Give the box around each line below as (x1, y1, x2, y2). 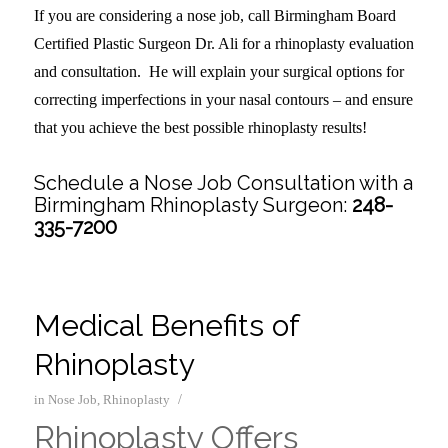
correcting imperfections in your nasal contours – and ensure (33, 91, 413, 109)
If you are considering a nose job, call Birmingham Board (33, 7, 396, 25)
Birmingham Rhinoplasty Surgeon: (33, 193, 352, 218)
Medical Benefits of (33, 308, 299, 344)
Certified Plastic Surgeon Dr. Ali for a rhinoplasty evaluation (33, 35, 414, 53)
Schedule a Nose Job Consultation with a (33, 171, 413, 196)
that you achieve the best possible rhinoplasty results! (33, 119, 367, 137)
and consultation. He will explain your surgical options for (33, 63, 404, 81)
